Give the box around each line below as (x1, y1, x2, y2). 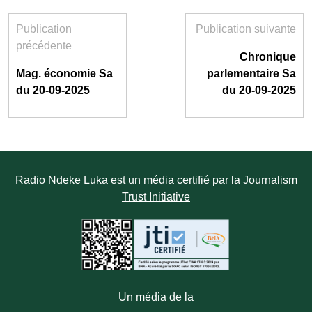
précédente (16, 40, 72, 52)
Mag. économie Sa (16, 68, 113, 79)
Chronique (240, 51, 296, 63)
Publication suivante (196, 23, 296, 35)
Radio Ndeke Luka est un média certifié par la (15, 174, 243, 186)
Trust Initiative (122, 191, 190, 203)
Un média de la (118, 291, 194, 303)
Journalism (242, 174, 297, 186)
